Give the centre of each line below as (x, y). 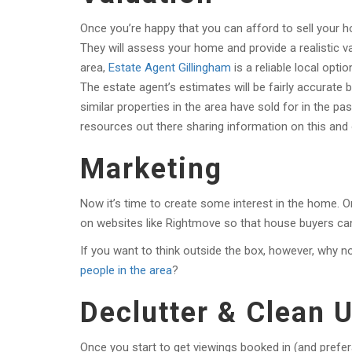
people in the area (126, 270)
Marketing (151, 169)
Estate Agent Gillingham (170, 68)
